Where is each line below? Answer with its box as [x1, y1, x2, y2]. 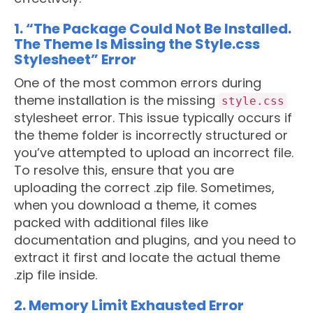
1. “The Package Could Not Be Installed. [14, 19, 291, 38]
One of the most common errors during [14, 74, 261, 92]
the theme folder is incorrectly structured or [14, 126, 288, 144]
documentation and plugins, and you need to [14, 231, 296, 249]
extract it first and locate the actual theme [14, 249, 280, 266]
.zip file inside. [14, 266, 97, 284]
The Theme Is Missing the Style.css [14, 34, 260, 54]
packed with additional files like [14, 214, 208, 231]
